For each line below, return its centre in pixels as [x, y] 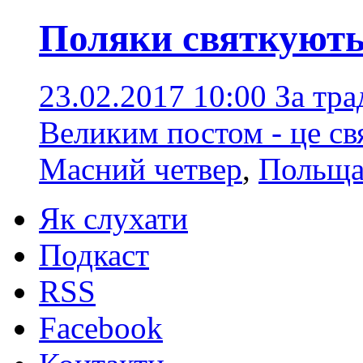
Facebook [101, 327]
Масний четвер [141, 169]
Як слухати [113, 218]
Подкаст [94, 254]
